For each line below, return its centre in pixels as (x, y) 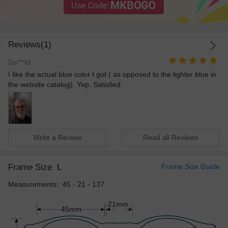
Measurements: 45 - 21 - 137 (56, 184)
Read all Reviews (170, 137)
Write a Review (58, 137)
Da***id (19, 62)
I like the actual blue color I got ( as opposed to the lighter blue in (112, 75)
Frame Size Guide (191, 166)
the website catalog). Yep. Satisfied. (65, 85)
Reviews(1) (30, 44)
